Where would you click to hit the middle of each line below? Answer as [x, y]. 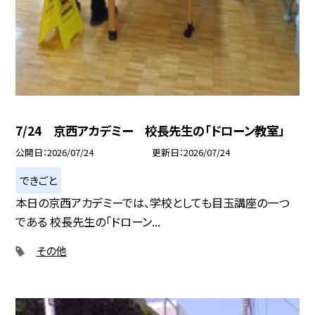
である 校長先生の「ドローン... [88, 222]
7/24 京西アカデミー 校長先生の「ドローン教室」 [150, 130]
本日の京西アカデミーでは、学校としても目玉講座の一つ [153, 203]
